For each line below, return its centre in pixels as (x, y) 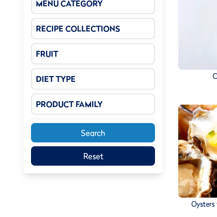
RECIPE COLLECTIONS (78, 29)
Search (93, 133)
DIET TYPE (56, 79)
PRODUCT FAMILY (69, 104)
